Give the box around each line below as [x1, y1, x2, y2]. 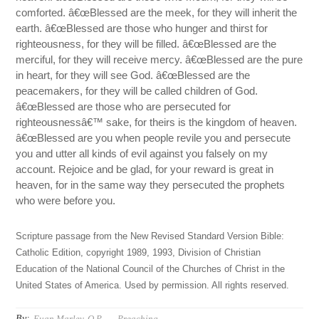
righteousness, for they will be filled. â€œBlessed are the [16, 38, 277, 51]
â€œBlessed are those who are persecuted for [16, 100, 231, 113]
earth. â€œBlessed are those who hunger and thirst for [16, 22, 268, 35]
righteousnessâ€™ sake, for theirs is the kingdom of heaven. [16, 116, 298, 129]
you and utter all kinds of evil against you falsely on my [16, 147, 268, 160]
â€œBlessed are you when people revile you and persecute [16, 132, 291, 145]
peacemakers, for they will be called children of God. [16, 85, 258, 98]
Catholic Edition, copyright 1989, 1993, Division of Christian [16, 248, 261, 258]
